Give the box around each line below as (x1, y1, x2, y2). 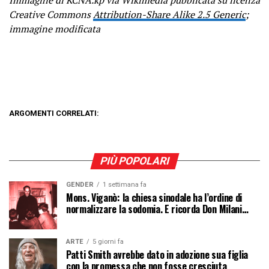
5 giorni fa (92, 237, 124, 246)
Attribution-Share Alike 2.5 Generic (93, 7, 246, 21)
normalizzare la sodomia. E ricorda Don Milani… (66, 201, 249, 216)
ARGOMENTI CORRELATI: (9, 108, 99, 118)
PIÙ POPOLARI (98, 154, 171, 167)
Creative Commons (9, 7, 93, 21)
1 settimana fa (103, 180, 147, 189)
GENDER (66, 180, 94, 189)
